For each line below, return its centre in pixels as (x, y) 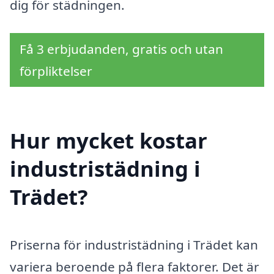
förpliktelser (56, 71)
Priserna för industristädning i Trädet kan (134, 244)
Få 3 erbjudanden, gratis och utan (121, 49)
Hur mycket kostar (109, 140)
